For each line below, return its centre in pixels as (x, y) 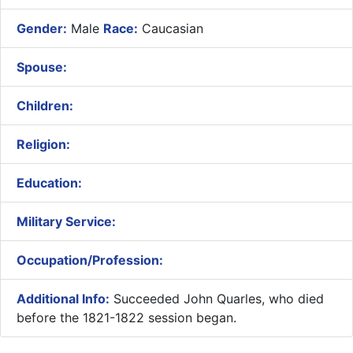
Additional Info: (63, 298)
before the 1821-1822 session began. (126, 317)
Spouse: (42, 67)
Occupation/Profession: (90, 260)
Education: (49, 182)
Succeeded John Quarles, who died (217, 298)
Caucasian (171, 28)
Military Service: (66, 221)
